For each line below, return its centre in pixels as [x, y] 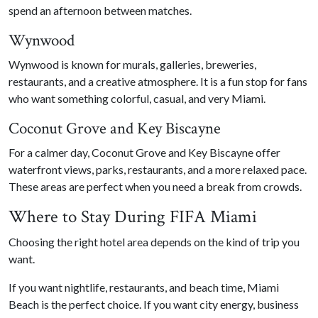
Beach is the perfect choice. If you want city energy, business [154, 304]
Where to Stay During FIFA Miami [133, 216]
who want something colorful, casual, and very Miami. [137, 98]
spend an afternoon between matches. [100, 10]
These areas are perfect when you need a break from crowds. [155, 186]
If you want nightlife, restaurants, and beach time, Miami [144, 287]
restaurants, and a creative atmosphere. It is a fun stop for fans [158, 81]
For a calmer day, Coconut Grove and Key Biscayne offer [144, 152]
